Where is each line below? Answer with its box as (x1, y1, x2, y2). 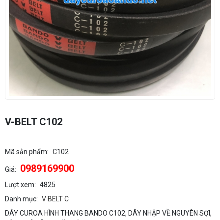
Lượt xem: (5, 181, 36, 189)
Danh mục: (5, 195, 38, 203)
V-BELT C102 (5, 116, 62, 128)
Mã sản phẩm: (5, 148, 49, 156)
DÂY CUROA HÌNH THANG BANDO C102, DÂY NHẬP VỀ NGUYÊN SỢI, (5, 209, 212, 218)
